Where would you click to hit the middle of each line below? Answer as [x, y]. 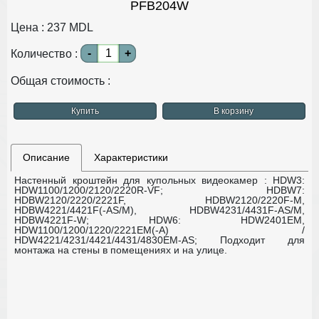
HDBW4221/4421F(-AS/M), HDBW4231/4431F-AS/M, [159, 210]
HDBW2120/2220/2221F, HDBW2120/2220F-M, [159, 200]
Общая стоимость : [62, 80]
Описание [46, 157]
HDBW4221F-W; [52, 220]
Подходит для [262, 240]
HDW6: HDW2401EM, [197, 220]
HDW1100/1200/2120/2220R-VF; [89, 190]
